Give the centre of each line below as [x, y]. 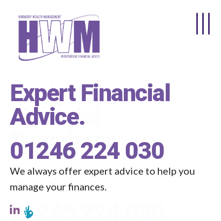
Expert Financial [90, 93]
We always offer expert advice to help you [102, 171]
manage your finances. [58, 186]
